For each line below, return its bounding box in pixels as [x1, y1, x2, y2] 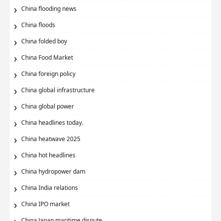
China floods [21, 20, 56, 29]
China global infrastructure [21, 85, 95, 94]
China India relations [21, 183, 78, 192]
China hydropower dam [21, 167, 86, 176]
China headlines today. [21, 118, 84, 127]
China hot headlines [21, 150, 76, 159]
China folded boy [21, 37, 68, 45]
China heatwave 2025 [21, 134, 81, 143]
